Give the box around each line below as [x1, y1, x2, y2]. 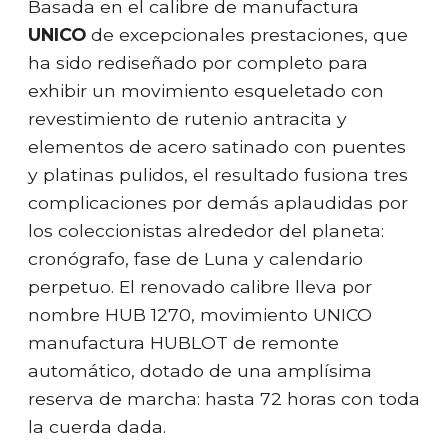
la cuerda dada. [28, 415, 166, 437]
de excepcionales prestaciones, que [86, 23, 408, 45]
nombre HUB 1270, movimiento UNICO [28, 303, 372, 325]
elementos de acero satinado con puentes [28, 135, 406, 157]
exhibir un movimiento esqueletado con [28, 79, 384, 101]
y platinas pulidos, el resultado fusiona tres [28, 163, 408, 185]
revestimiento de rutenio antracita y [28, 107, 347, 129]
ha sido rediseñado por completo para [28, 51, 368, 73]
